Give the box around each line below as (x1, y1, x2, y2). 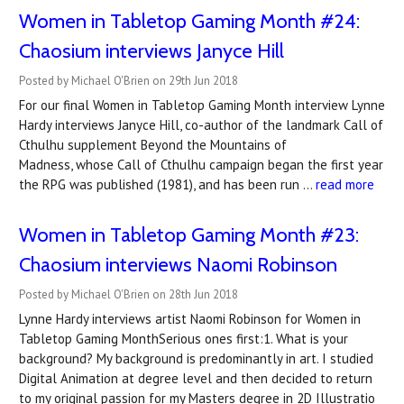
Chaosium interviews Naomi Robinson (19, 252, 337, 277)
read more (316, 176, 374, 193)
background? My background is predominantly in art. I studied (19, 350, 373, 367)
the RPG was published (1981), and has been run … (19, 176, 316, 193)
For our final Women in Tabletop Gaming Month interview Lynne (19, 96, 385, 114)
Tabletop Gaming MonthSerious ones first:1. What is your (19, 330, 348, 347)
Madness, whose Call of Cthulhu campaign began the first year (19, 156, 383, 173)
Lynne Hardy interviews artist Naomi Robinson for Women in (19, 310, 361, 327)
